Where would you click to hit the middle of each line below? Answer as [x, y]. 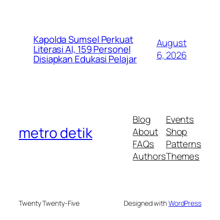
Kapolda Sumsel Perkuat [83, 39]
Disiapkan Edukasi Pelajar [85, 59]
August [171, 42]
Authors [149, 156]
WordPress [185, 203]
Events [180, 119]
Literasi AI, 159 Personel [82, 49]
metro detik [55, 133]
